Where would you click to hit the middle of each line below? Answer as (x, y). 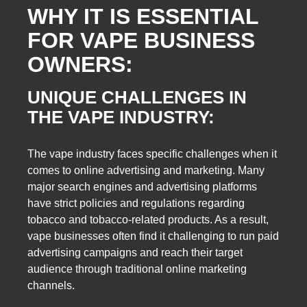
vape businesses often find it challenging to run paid (153, 236)
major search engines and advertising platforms (142, 186)
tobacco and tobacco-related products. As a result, (148, 219)
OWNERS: (80, 65)
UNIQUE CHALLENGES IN (137, 98)
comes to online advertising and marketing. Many (146, 170)
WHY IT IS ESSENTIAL (143, 17)
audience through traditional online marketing (137, 269)
